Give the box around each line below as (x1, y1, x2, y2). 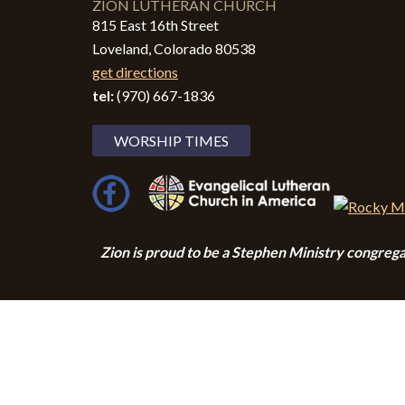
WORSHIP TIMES (114, 132, 229, 149)
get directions (92, 63, 178, 80)
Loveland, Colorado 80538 (92, 40, 256, 57)
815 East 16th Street (92, 16, 219, 33)
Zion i (100, 243, 136, 260)
